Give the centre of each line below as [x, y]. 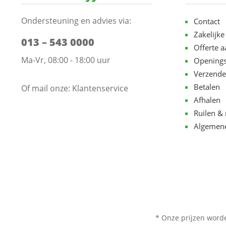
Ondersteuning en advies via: [76, 21]
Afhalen [207, 100]
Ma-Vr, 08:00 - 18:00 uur [66, 60]
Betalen [207, 87]
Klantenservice [100, 88]
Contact [207, 21]
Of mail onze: [47, 88]
